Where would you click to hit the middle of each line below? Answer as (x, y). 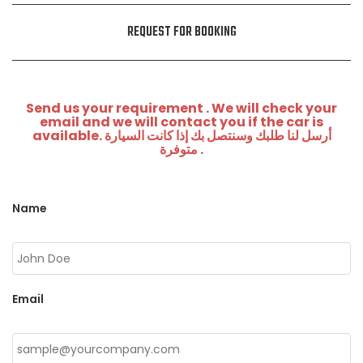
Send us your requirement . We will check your (181, 109)
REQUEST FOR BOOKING (181, 33)
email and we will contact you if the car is (181, 122)
